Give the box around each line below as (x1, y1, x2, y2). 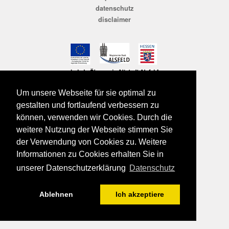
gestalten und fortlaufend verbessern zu (16, 101, 159, 110)
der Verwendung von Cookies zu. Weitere (16, 138, 167, 147)
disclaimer (98, 14, 131, 24)
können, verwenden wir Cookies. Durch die (16, 113, 172, 122)
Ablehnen (39, 190, 74, 199)
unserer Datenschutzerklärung (16, 164, 128, 173)
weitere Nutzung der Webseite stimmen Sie (16, 125, 173, 134)
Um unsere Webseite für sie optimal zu (16, 88, 156, 98)
